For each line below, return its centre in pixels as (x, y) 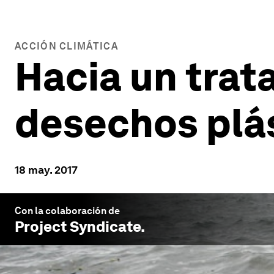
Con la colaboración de (67, 211)
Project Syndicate (78, 227)
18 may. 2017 (46, 170)
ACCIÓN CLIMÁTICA (66, 46)
